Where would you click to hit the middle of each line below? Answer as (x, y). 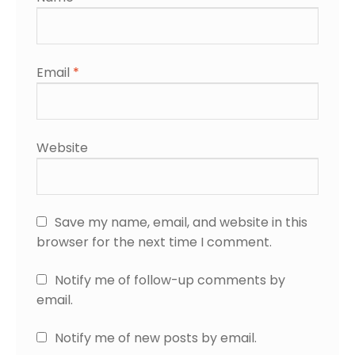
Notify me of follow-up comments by (170, 280)
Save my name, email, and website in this (181, 223)
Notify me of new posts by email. (155, 338)
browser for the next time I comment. (154, 242)
